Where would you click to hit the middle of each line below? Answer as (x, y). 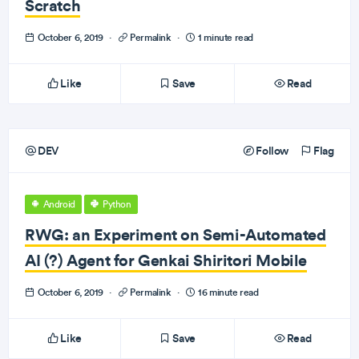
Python (116, 204)
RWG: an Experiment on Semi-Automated (175, 234)
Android (58, 204)
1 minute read (224, 37)
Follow (271, 151)
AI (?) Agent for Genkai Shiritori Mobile (166, 260)
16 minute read (227, 292)
